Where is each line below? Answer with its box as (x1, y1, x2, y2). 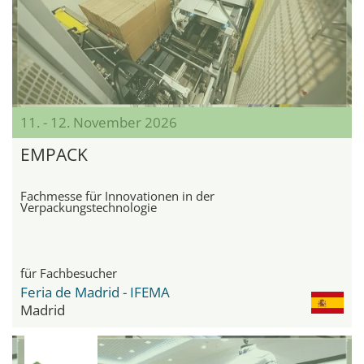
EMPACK (20, 143, 88, 167)
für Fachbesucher (20, 265, 117, 282)
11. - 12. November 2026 (20, 113, 177, 132)
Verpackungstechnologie (20, 199, 157, 216)
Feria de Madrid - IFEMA (20, 283, 170, 302)
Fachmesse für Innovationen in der (20, 188, 214, 205)
